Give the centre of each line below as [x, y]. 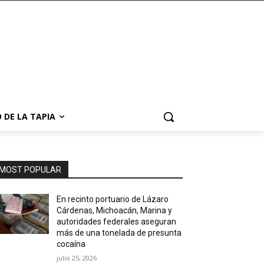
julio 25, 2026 [77, 258]
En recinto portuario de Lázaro [113, 199]
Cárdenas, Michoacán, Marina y [115, 210]
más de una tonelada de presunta [119, 233]
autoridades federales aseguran [117, 222]
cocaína [71, 244]
